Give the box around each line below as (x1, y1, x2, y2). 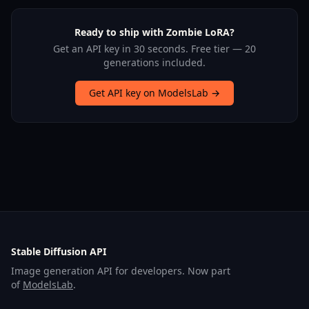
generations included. (103, 56, 206, 70)
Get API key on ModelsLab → (89, 86, 220, 100)
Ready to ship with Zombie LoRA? (74, 26, 235, 39)
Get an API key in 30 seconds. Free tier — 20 (53, 42, 256, 56)
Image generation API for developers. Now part (11, 264, 230, 278)
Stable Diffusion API (11, 245, 106, 259)
